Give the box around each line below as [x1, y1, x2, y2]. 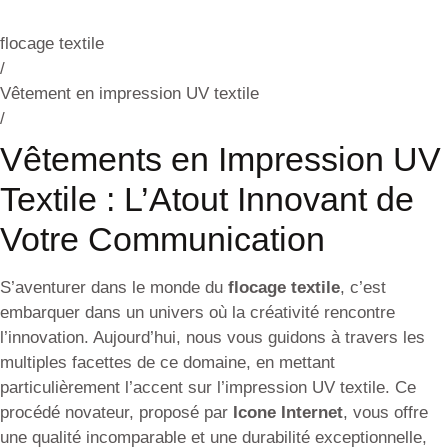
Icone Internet [233, 403, 343, 422]
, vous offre [343, 403, 428, 422]
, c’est [340, 278, 386, 297]
